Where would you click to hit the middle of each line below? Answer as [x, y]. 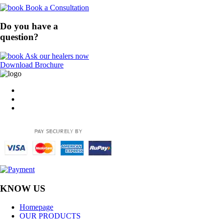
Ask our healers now [56, 56]
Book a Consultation [56, 7]
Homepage [36, 207]
